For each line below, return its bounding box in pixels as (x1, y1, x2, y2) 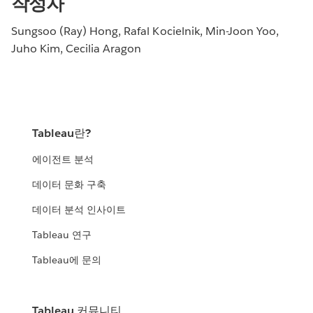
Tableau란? (32, 126, 92, 141)
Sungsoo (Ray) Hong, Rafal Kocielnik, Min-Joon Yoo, (11, 23, 279, 38)
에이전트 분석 (32, 153, 94, 166)
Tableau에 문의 (32, 254, 102, 267)
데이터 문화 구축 (32, 178, 107, 191)
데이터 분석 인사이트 (32, 203, 126, 217)
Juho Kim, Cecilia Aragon (11, 41, 142, 56)
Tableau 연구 (32, 228, 92, 242)
